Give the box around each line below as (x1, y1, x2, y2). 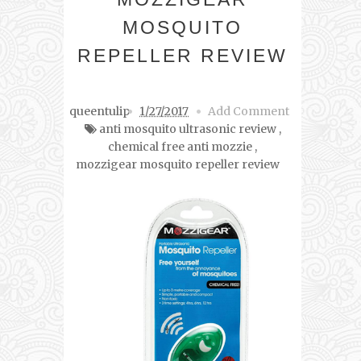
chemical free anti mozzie (108, 139, 252, 155)
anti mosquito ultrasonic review (98, 122, 276, 137)
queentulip (69, 104, 130, 119)
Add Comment (208, 104, 289, 119)
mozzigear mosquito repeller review (76, 157, 280, 172)
